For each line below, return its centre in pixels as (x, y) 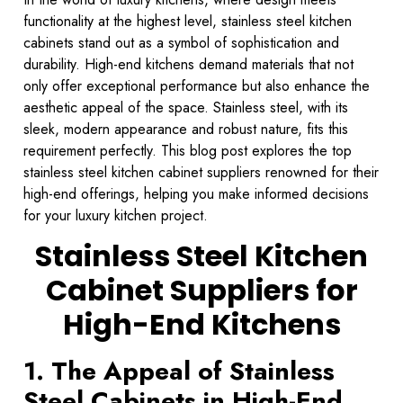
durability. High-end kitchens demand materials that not (188, 64)
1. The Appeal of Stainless (179, 372)
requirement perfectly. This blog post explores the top (188, 151)
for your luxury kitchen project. (116, 215)
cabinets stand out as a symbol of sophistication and (181, 43)
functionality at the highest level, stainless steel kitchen (188, 21)
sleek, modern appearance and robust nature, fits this (186, 129)
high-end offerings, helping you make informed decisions (196, 194)
